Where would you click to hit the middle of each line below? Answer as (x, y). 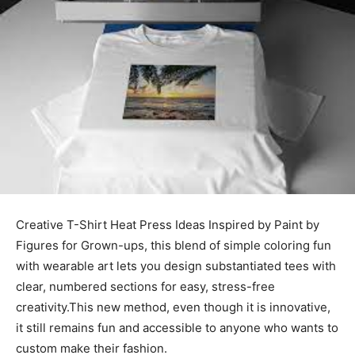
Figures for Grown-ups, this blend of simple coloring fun (174, 245)
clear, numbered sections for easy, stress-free (145, 286)
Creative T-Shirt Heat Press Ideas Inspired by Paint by (168, 224)
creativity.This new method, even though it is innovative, (173, 307)
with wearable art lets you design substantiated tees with (176, 265)
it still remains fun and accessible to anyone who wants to (177, 327)
